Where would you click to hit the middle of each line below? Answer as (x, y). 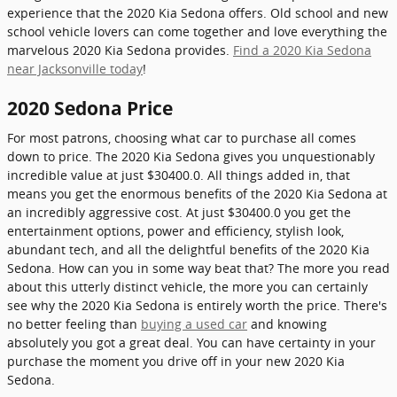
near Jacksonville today (75, 68)
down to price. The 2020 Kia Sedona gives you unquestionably (191, 156)
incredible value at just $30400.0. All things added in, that (179, 175)
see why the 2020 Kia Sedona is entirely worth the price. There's (197, 305)
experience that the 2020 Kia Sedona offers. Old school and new (198, 12)
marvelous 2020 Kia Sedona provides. (120, 50)
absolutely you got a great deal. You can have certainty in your (191, 343)
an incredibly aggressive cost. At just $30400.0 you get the (179, 212)
